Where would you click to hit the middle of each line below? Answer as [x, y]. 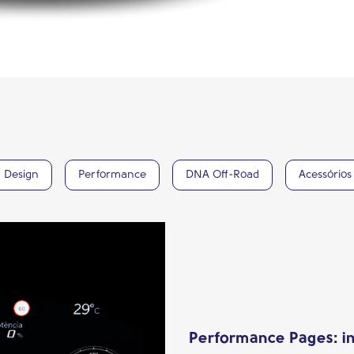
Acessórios [325, 175]
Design [21, 175]
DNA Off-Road [222, 175]
